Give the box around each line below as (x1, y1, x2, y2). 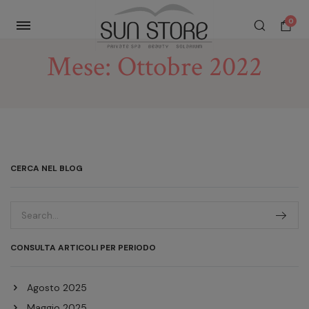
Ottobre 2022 (117, 49, 262, 85)
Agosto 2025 (27, 281, 87, 294)
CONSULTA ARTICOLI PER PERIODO (10, 242, 156, 253)
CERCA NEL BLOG (10, 163, 83, 174)
